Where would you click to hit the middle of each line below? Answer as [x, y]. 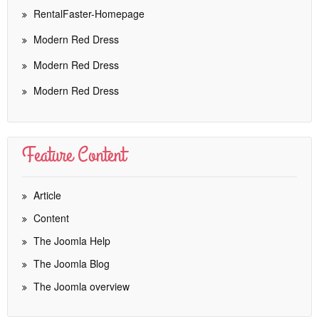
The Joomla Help [70, 241]
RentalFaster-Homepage [89, 14]
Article [46, 195]
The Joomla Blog [70, 263]
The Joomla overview [80, 286]
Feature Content [74, 155]
